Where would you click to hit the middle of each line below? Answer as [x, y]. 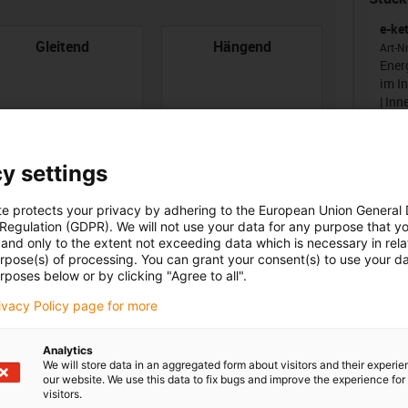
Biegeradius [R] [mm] [228, 227]
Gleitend [63, 46]
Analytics [68, 350]
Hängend [242, 46]
